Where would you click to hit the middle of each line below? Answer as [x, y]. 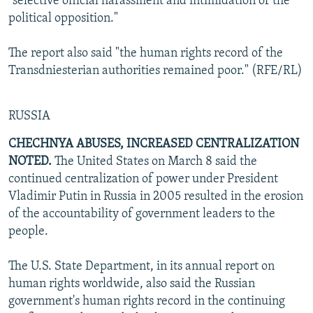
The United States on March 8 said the [154, 161]
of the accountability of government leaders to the [142, 214]
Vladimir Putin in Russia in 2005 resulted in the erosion [156, 196]
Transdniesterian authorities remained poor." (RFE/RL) [155, 71]
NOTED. [30, 161]
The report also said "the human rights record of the [146, 53]
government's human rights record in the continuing [147, 301]
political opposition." [63, 18]
